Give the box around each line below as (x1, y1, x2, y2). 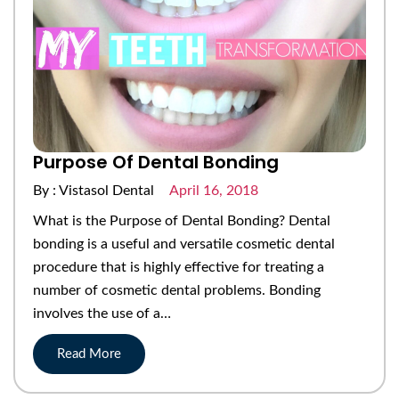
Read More (57, 346, 121, 361)
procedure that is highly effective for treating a (33, 259, 324, 274)
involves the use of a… (33, 305, 171, 321)
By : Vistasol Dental (33, 183, 158, 198)
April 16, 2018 (167, 183, 258, 198)
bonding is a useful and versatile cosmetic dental (33, 236, 335, 251)
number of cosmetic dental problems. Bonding (33, 282, 321, 297)
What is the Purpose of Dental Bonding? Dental (33, 213, 330, 228)
